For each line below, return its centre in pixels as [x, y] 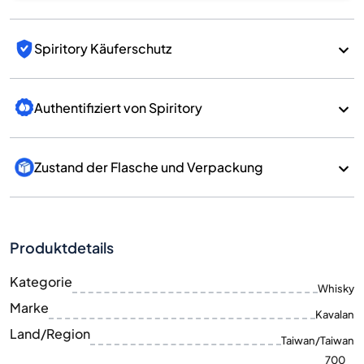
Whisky [336, 288]
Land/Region [50, 334]
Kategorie [41, 282]
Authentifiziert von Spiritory [118, 108]
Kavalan [335, 314]
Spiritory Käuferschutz [103, 48]
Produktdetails [62, 247]
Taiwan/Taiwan [318, 340]
